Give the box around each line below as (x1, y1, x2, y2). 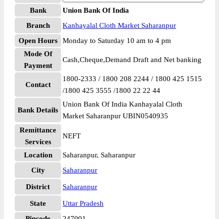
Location (23, 151, 52, 159)
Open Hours (18, 37, 58, 44)
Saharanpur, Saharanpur (63, 151, 135, 159)
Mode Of (23, 50, 52, 58)
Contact (25, 81, 51, 88)
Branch (26, 22, 50, 29)
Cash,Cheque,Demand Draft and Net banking (63, 56, 201, 64)
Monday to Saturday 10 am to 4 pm (63, 37, 171, 44)
